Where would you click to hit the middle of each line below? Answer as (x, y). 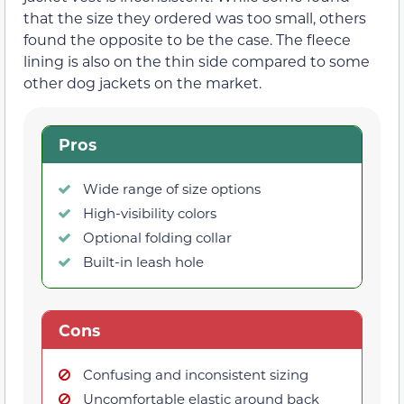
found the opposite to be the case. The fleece (187, 40)
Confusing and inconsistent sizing (196, 374)
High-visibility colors (150, 213)
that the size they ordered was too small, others (195, 18)
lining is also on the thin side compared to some (197, 61)
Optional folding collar (157, 238)
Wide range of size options (172, 189)
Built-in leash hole (143, 262)
